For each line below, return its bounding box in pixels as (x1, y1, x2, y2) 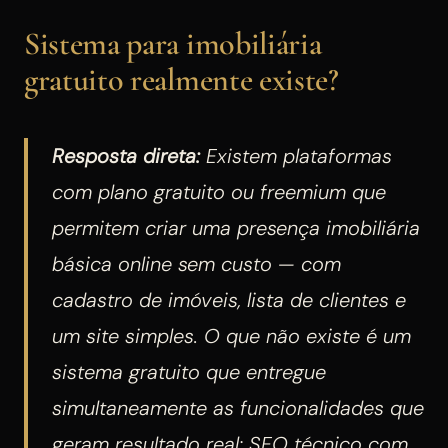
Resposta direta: (52, 142, 200, 169)
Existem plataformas (200, 142, 392, 169)
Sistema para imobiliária (24, 23, 322, 63)
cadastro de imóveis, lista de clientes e (52, 286, 406, 313)
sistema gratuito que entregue (52, 358, 326, 385)
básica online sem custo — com (52, 250, 341, 277)
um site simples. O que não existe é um (52, 322, 411, 349)
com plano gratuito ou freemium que (52, 178, 386, 205)
